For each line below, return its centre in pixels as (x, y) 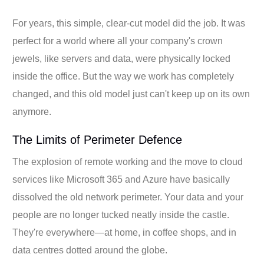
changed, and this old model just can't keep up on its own (131, 94)
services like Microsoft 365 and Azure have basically (121, 179)
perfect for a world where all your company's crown (118, 41)
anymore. (32, 111)
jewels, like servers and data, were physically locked (122, 58)
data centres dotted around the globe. (90, 250)
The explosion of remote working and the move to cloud (128, 161)
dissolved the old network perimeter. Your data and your (128, 197)
